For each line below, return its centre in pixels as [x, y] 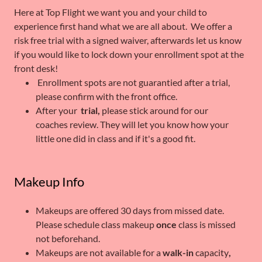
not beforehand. [69, 238]
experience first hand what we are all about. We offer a [123, 26]
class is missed [207, 224]
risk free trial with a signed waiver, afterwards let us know [128, 40]
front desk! [36, 68]
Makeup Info [49, 182]
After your [58, 110]
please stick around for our [154, 110]
